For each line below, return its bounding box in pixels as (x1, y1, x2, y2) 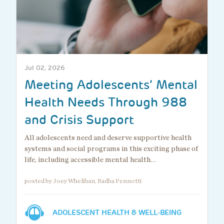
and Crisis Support (24, 111, 134, 128)
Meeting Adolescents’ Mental (24, 76, 197, 93)
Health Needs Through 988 (24, 94, 187, 111)
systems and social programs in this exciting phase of (24, 145, 198, 153)
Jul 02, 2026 (24, 63, 65, 72)
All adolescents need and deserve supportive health (24, 134, 191, 142)
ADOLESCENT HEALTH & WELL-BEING (52, 208, 181, 217)
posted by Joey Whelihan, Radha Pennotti (24, 178, 141, 185)
